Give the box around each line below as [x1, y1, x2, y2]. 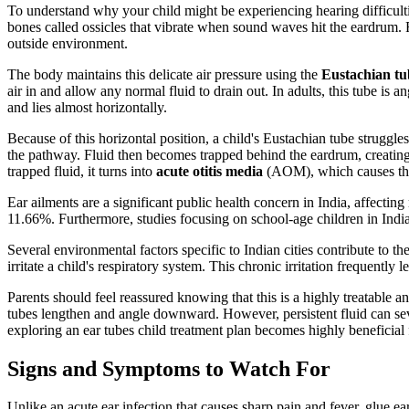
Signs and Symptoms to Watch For [7, 356, 330, 381]
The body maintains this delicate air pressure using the [7, 66, 321, 82]
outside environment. [7, 35, 128, 51]
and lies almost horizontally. [7, 99, 167, 115]
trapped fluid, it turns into [7, 163, 156, 179]
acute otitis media [156, 163, 263, 179]
